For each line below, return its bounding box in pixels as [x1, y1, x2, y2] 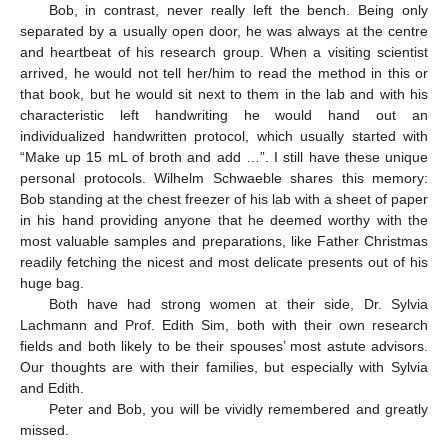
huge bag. [20, 275, 84, 292]
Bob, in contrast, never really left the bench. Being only [48, 2, 428, 19]
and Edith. [20, 380, 84, 397]
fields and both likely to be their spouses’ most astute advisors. [20, 338, 428, 355]
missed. [20, 422, 69, 439]
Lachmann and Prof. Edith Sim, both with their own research [20, 317, 428, 334]
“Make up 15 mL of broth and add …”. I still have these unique [20, 149, 428, 166]
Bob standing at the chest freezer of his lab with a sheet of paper [20, 191, 428, 208]
